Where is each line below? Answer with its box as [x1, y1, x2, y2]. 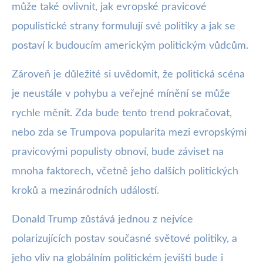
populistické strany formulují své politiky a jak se [12, 21, 235, 32]
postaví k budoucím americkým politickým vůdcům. [12, 40, 248, 51]
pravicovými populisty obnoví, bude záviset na [12, 146, 224, 157]
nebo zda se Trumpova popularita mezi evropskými [12, 127, 247, 138]
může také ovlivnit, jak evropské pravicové [12, 1, 207, 12]
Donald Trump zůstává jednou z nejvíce [12, 214, 193, 225]
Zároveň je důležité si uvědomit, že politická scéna [12, 69, 245, 80]
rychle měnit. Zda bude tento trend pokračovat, [12, 107, 232, 119]
